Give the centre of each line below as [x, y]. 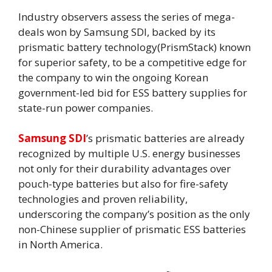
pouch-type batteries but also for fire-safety [123, 184]
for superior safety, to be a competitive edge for [132, 62]
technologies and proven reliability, [103, 199]
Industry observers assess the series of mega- [127, 16]
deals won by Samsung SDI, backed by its [117, 32]
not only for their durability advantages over [124, 169]
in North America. [60, 245]
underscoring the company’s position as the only [134, 214]
